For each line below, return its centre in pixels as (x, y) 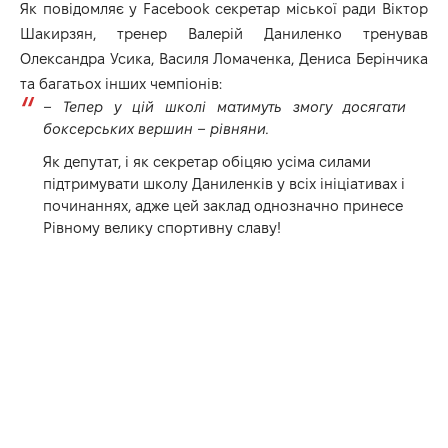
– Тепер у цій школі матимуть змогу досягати (224, 106)
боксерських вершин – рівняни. (155, 128)
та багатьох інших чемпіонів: (121, 83)
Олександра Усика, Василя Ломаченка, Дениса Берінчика (224, 58)
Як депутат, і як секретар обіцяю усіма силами (206, 161)
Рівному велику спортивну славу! (161, 227)
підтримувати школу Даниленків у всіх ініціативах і (223, 183)
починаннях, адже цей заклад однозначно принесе (222, 205)
